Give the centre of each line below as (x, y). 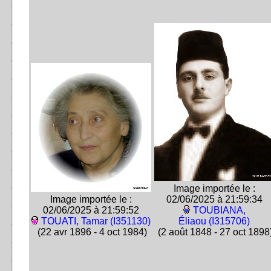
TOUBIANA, (219, 210)
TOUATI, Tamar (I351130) (96, 221)
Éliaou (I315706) (214, 221)
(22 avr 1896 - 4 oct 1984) (91, 232)
